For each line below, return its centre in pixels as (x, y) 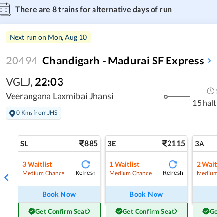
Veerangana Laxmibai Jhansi (60, 96)
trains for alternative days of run (114, 9)
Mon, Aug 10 (67, 37)
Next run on (29, 37)
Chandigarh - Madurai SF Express (123, 60)
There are (34, 9)
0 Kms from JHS (37, 113)
